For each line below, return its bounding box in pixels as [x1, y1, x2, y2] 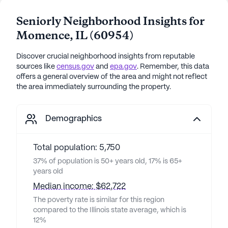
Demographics [45, 115, 102, 123]
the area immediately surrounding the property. [16, 83, 171, 91]
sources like [16, 63, 55, 70]
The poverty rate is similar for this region [33, 196, 164, 204]
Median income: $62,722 [33, 183, 126, 190]
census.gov [56, 63, 94, 70]
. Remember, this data [137, 63, 209, 70]
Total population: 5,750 [33, 144, 120, 152]
